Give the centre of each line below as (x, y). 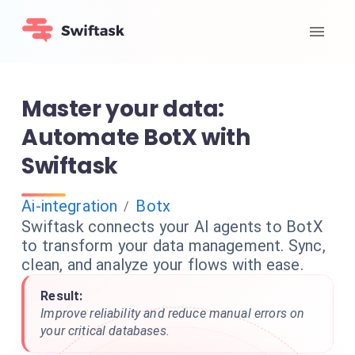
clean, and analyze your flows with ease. (162, 265)
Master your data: (123, 109)
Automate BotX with (136, 137)
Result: (62, 296)
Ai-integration (70, 206)
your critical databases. (105, 331)
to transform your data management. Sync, (174, 246)
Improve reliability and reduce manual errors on (173, 313)
